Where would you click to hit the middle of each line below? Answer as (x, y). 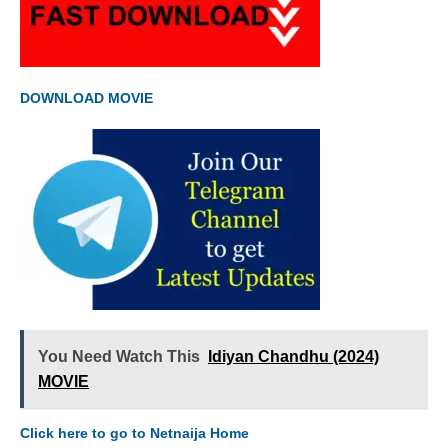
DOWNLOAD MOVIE (88, 98)
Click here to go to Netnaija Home (134, 433)
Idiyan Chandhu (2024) (293, 357)
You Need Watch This (119, 357)
